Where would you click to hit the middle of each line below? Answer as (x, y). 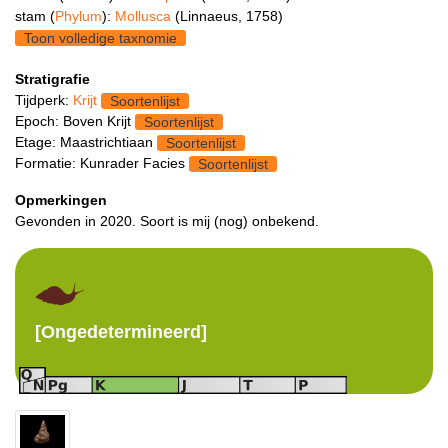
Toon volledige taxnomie (100, 37)
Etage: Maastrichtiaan (86, 141)
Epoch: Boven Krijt (75, 120)
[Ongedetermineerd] (121, 331)
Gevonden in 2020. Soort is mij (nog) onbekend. (167, 220)
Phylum (78, 15)
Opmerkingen (61, 199)
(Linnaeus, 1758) (229, 15)
